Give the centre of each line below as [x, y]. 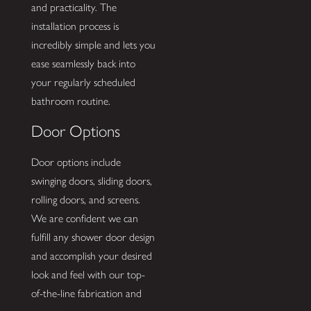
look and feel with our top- [88, 275]
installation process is [75, 26]
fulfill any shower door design [93, 237]
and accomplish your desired [91, 256]
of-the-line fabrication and [86, 294]
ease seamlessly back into [83, 63]
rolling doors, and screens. [85, 200]
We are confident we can [84, 219]
